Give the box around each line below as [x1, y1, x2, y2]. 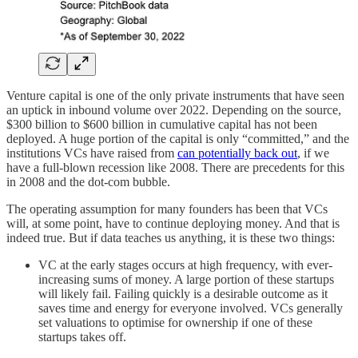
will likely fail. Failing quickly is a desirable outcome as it [38, 287, 328, 301]
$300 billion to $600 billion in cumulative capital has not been [6, 117, 317, 132]
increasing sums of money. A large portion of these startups [38, 272, 334, 287]
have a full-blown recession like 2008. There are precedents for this [6, 161, 344, 175]
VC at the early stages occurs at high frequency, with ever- [38, 258, 332, 272]
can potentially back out [177, 146, 297, 161]
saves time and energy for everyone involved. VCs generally [38, 301, 343, 316]
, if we [297, 146, 329, 161]
